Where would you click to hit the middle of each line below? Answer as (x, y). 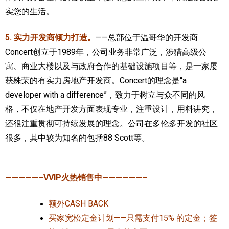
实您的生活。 (30, 12)
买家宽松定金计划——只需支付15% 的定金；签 (133, 218)
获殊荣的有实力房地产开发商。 (62, 80)
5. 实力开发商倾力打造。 (50, 37)
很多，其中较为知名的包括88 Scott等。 (77, 138)
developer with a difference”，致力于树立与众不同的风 (105, 95)
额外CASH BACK (79, 203)
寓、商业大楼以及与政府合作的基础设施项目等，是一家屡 (111, 66)
